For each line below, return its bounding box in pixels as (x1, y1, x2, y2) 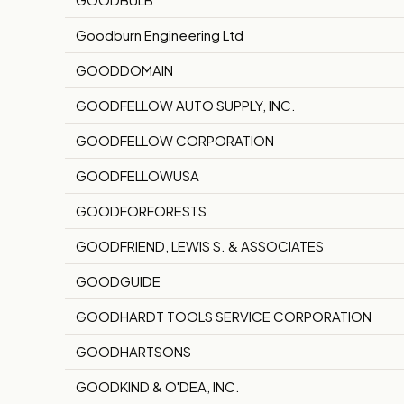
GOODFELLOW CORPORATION (76, 132, 274, 150)
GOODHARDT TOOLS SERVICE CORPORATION (76, 308, 372, 326)
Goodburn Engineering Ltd (76, 26, 243, 44)
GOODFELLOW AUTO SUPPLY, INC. (76, 96, 296, 115)
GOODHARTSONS (76, 343, 191, 361)
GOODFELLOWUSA (76, 167, 199, 185)
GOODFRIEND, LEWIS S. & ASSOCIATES (76, 237, 324, 255)
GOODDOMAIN (76, 61, 173, 79)
